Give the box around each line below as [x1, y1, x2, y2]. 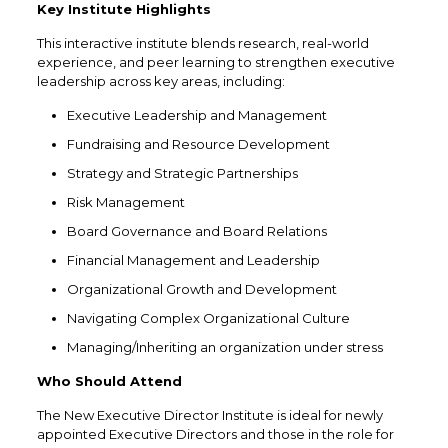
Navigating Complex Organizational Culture [66, 310, 350, 327]
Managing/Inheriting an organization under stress [66, 339, 383, 356]
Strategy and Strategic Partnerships [66, 165, 298, 182]
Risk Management [66, 194, 185, 211]
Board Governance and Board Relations [66, 223, 327, 240]
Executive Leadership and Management [66, 107, 327, 124]
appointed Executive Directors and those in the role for [36, 426, 394, 443]
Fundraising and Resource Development [66, 136, 330, 153]
